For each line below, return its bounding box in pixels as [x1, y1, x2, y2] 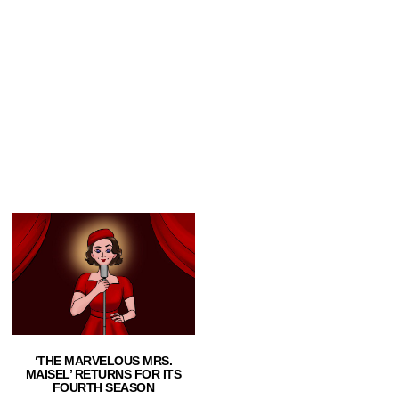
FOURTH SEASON [52, 380, 155, 395]
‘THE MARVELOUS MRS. [34, 354, 173, 369]
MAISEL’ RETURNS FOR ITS [25, 367, 182, 382]
